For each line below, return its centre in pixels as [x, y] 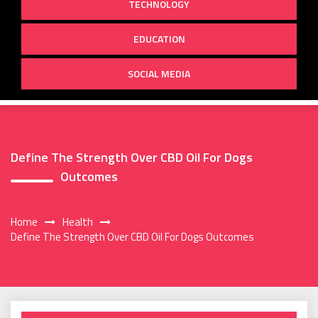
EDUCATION [159, 38]
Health [78, 222]
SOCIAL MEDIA [159, 73]
